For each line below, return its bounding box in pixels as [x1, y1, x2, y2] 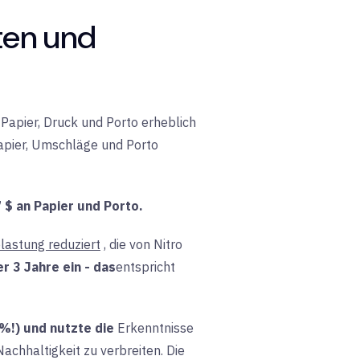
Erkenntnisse [117, 319, 194, 336]
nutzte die [47, 319, 117, 336]
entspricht [116, 258, 175, 275]
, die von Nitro [104, 235, 182, 252]
